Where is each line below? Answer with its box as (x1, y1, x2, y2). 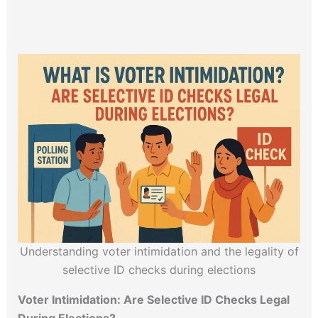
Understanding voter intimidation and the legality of (19, 244, 299, 259)
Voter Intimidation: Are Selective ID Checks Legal (17, 292, 290, 307)
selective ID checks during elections (62, 263, 256, 278)
